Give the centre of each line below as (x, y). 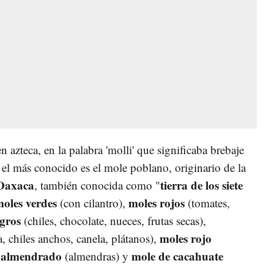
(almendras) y (97, 256)
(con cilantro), (93, 202)
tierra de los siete (202, 185)
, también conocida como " (97, 185)
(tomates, (207, 202)
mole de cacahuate (177, 256)
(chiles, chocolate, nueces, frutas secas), (113, 220)
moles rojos (157, 202)
